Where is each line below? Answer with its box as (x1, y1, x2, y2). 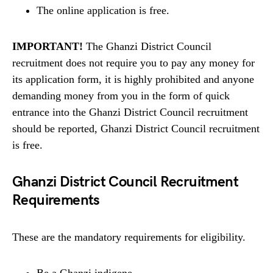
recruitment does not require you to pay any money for (12, 57, 255, 69)
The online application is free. (37, 4, 169, 17)
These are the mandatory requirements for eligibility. (12, 231, 246, 244)
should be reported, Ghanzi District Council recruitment (12, 122, 260, 135)
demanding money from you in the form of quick (12, 90, 230, 102)
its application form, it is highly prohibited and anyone (12, 73, 254, 86)
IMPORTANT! (12, 40, 83, 53)
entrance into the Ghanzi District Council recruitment (12, 106, 248, 119)
